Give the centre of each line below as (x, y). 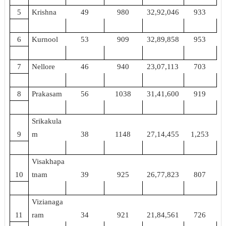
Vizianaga (48, 202)
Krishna (44, 12)
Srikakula (47, 121)
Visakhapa (48, 161)
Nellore (44, 66)
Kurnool (45, 39)
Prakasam (47, 94)
